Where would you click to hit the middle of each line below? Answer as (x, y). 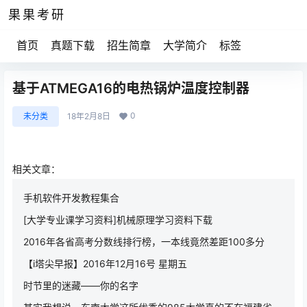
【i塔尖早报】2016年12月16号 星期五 (105, 263)
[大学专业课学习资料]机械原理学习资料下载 (118, 220)
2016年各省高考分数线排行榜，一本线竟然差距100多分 (144, 242)
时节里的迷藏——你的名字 (81, 285)
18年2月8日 (89, 116)
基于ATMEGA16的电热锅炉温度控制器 (131, 88)
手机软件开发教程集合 (71, 198)
